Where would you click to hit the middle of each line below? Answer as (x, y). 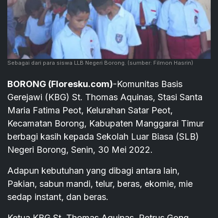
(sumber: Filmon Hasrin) (160, 63)
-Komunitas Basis (148, 84)
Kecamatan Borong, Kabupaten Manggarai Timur (106, 124)
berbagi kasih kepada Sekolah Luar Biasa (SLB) (103, 137)
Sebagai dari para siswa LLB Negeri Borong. (67, 63)
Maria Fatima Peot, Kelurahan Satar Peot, (90, 110)
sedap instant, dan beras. (58, 197)
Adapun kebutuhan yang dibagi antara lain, (93, 171)
